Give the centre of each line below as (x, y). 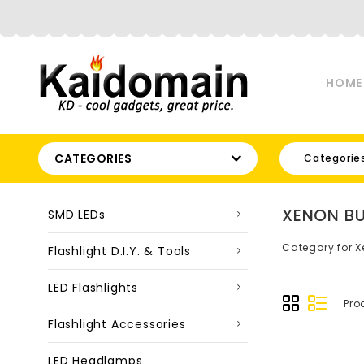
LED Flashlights (93, 288)
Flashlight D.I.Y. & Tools (119, 251)
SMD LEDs (77, 214)
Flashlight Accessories (117, 324)
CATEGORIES (93, 158)
